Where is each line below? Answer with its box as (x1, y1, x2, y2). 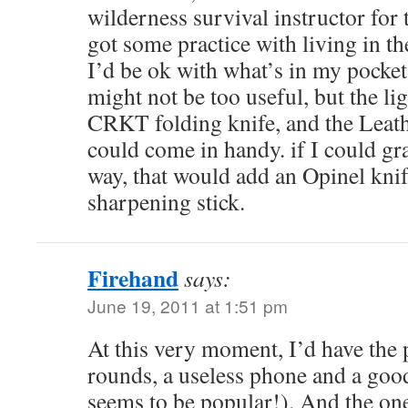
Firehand (87, 260, 178, 295)
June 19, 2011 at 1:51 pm (87, 293, 288, 318)
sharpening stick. (87, 186, 245, 217)
